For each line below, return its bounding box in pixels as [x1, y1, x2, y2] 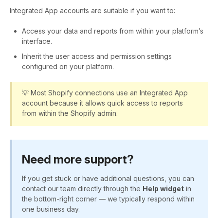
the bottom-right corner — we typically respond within [22, 194, 195, 203]
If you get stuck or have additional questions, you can [22, 174, 194, 182]
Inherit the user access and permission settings [22, 52, 172, 61]
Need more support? [22, 152, 134, 167]
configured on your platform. [22, 62, 114, 71]
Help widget [143, 184, 184, 193]
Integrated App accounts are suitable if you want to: [10, 6, 175, 15]
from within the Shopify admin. [22, 109, 118, 118]
